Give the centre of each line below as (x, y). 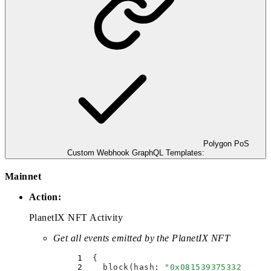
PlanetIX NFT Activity (76, 218)
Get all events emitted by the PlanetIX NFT (142, 238)
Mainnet (23, 177)
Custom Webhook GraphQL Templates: (135, 153)
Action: (45, 197)
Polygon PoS (226, 144)
